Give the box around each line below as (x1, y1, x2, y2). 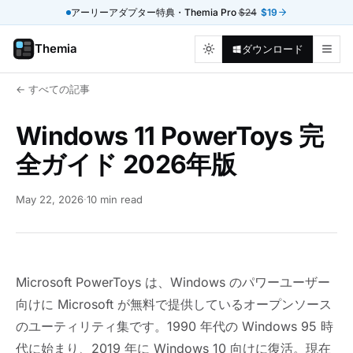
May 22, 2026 (16, 193, 84, 206)
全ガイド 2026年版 (16, 149, 236, 180)
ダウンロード (242, 43, 303, 55)
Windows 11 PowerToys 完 (16, 121, 323, 151)
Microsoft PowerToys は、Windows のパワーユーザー (16, 274, 330, 290)
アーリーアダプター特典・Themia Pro (70, 6, 239, 18)
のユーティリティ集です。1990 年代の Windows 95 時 (16, 318, 333, 334)
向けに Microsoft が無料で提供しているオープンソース (16, 296, 332, 312)
